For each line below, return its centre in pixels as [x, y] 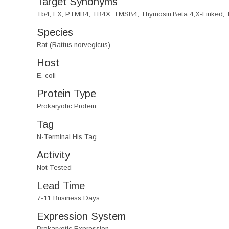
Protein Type [66, 94]
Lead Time [61, 186]
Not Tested [54, 167]
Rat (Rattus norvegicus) [74, 45]
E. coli [46, 75]
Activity [53, 155]
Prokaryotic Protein [66, 106]
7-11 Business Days [68, 198]
